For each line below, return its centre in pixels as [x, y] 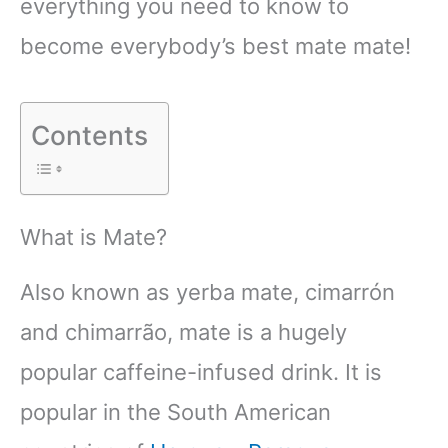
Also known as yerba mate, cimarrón [207, 292]
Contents [89, 134]
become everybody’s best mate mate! [218, 46]
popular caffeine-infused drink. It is [201, 372]
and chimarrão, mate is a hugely [183, 332]
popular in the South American [175, 412]
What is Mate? [96, 236]
